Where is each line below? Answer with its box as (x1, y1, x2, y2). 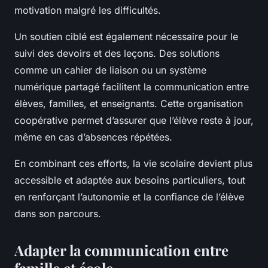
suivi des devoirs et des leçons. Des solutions (14, 47, 220, 60)
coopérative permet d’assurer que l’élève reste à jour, (14, 114, 254, 127)
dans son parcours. (14, 208, 101, 220)
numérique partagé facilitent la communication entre (14, 81, 249, 93)
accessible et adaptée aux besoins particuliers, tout (14, 174, 245, 187)
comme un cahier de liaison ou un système (14, 64, 206, 77)
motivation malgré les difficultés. (14, 4, 161, 17)
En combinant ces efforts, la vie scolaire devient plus (14, 157, 252, 170)
